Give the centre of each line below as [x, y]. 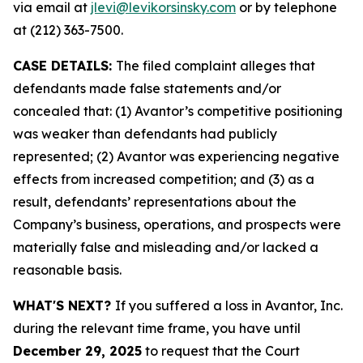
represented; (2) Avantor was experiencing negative [176, 156]
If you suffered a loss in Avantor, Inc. [229, 305]
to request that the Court [221, 351]
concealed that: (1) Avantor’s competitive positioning [178, 111]
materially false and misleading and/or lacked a [166, 247]
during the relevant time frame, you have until [157, 328]
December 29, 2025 [77, 351]
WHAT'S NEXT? [64, 305]
